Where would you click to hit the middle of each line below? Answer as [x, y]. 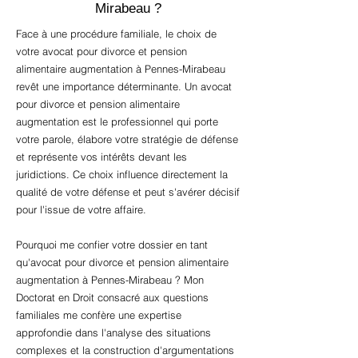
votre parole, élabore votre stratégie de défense [127, 139]
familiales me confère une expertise [99, 315]
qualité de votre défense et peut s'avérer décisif [128, 192]
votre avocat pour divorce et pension [101, 51]
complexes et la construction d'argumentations [125, 350]
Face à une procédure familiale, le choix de [116, 34]
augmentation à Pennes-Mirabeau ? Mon [110, 280]
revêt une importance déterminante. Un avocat [124, 86]
